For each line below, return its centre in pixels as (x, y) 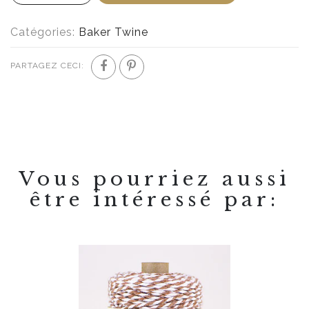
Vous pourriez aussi (154, 179)
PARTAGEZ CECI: (47, 66)
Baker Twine (113, 32)
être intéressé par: (154, 200)
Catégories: (44, 32)
